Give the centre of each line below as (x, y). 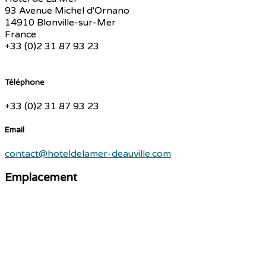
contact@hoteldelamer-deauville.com (88, 154)
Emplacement (41, 177)
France (20, 35)
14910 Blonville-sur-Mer (60, 23)
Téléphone (25, 82)
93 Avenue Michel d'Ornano (67, 11)
